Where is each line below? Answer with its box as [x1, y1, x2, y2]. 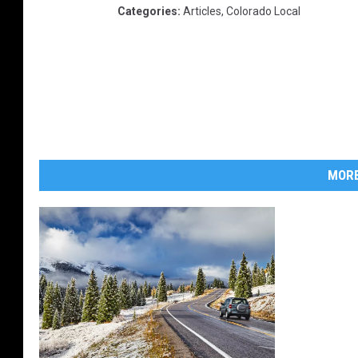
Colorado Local [226, 5, 300, 18]
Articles [183, 5, 221, 18]
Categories [117, 5, 177, 18]
